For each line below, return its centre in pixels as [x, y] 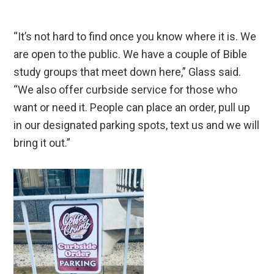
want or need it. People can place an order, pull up [132, 108]
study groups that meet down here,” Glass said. [128, 72]
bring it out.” [42, 143]
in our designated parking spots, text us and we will [137, 125]
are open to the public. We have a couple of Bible [131, 54]
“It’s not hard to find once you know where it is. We [135, 37]
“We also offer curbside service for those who [126, 90]
